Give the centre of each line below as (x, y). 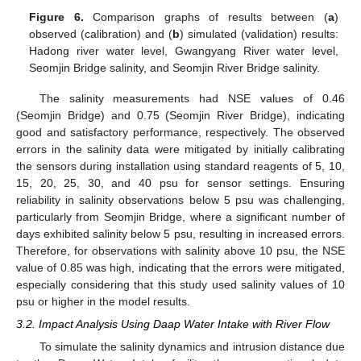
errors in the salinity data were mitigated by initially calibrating (180, 149)
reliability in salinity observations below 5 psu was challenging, (180, 200)
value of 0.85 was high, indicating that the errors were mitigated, (180, 268)
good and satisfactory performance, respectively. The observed (180, 133)
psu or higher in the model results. (103, 302)
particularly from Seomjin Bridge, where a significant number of (180, 217)
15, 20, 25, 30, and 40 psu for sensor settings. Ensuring (180, 183)
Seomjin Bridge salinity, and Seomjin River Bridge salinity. (175, 67)
